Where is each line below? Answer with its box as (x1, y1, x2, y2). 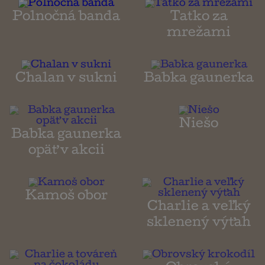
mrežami (167, 28, 231, 40)
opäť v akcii (28, 146, 105, 158)
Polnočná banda (12, 12, 120, 24)
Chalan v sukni (15, 73, 117, 86)
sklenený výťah (147, 218, 251, 230)
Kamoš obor (25, 191, 108, 203)
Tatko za (170, 12, 228, 24)
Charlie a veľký (147, 202, 251, 214)
